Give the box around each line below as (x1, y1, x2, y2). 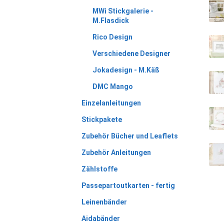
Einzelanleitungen (81, 98, 141, 107)
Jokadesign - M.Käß (92, 65, 160, 74)
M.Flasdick (92, 16, 129, 24)
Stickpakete (81, 115, 122, 123)
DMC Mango (92, 82, 133, 90)
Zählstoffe (81, 164, 117, 173)
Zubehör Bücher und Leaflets (81, 131, 178, 140)
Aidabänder (81, 214, 120, 222)
